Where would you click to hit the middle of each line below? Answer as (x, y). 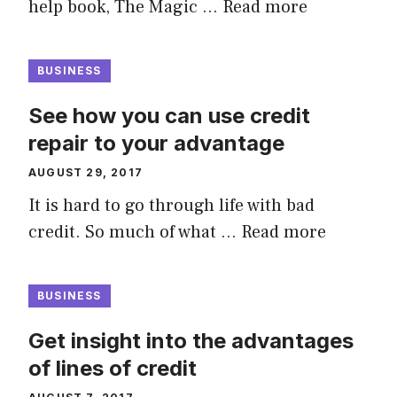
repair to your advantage (156, 144)
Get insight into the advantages (191, 341)
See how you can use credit (169, 116)
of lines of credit (113, 369)
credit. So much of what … (135, 233)
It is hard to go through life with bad (171, 206)
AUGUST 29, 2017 (86, 173)
